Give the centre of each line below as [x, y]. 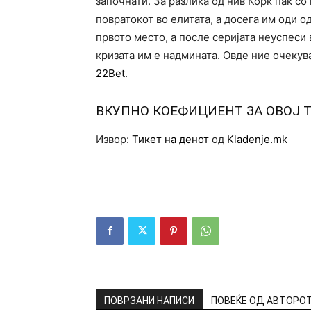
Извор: [114, 139]
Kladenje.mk [257, 139]
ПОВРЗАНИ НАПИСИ [149, 300]
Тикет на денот [170, 139]
